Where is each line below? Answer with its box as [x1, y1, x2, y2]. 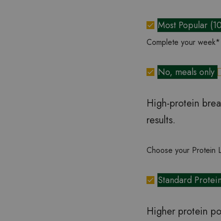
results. [147, 113, 176, 128]
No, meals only [158, 66, 217, 79]
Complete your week [147, 37, 216, 48]
